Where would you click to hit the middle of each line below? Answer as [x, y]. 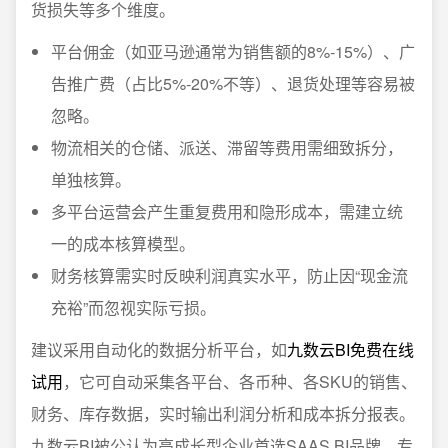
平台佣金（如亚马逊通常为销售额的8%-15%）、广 [233, 51]
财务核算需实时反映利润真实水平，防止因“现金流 [229, 275]
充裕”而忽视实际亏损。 [133, 307]
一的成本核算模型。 [123, 243]
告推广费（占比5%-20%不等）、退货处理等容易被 [233, 83]
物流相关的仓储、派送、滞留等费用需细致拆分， [227, 147]
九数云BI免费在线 [350, 349]
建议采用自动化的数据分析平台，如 [159, 349]
